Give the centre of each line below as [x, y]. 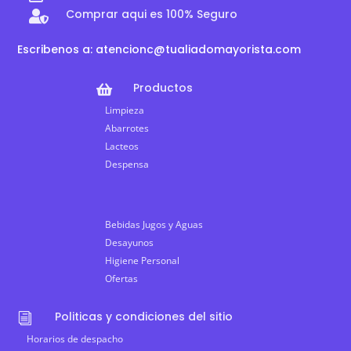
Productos [163, 87]
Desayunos [130, 242]
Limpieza [125, 110]
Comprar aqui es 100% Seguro [151, 14]
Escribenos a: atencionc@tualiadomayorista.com [159, 49]
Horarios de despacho [75, 338]
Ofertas [122, 278]
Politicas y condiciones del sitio [143, 316]
